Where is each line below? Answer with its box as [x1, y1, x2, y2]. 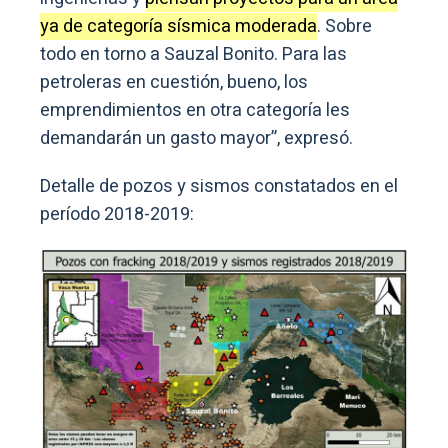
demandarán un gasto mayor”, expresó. [40, 125, 353, 153]
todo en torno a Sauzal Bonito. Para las [40, 41, 347, 69]
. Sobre [317, 13, 372, 41]
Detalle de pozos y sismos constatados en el [40, 173, 398, 201]
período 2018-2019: [40, 201, 194, 229]
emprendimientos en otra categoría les [40, 97, 350, 125]
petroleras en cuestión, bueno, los [40, 69, 308, 97]
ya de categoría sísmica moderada [40, 13, 317, 41]
